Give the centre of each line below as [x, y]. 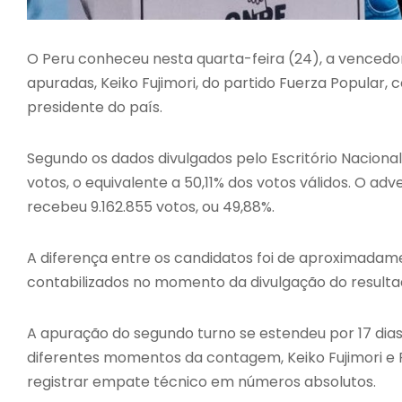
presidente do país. [95, 107]
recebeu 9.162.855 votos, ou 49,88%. [151, 206]
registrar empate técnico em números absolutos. [201, 381]
